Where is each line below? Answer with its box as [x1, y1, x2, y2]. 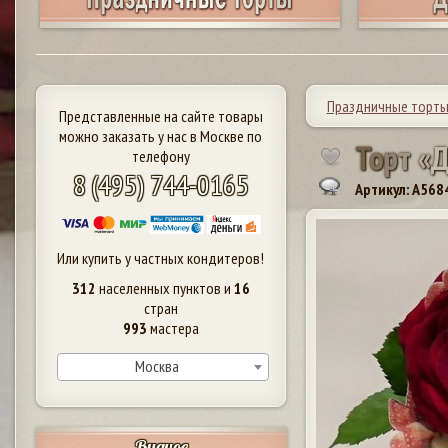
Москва [134, 355, 179, 376]
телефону [131, 145, 190, 166]
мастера [146, 317, 199, 338]
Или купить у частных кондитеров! [57, 247, 265, 268]
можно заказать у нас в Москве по [59, 125, 263, 146]
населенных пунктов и [95, 277, 234, 298]
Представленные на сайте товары [58, 105, 263, 126]
